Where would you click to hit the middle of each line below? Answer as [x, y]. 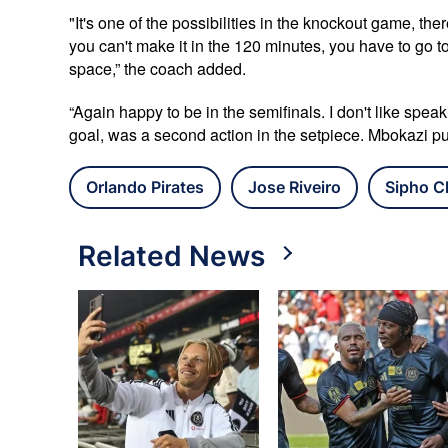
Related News [171, 256]
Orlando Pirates [145, 187]
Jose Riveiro [294, 187]
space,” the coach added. [157, 69]
